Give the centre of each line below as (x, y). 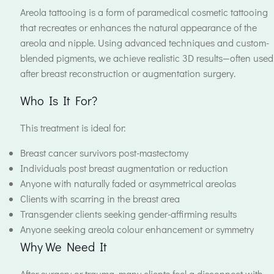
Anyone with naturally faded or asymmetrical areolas (128, 183)
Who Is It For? (59, 100)
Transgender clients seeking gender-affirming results (128, 214)
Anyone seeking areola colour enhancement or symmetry (137, 229)
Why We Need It (64, 246)
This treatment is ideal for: (73, 128)
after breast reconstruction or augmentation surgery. (128, 73)
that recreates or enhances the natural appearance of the (139, 27)
